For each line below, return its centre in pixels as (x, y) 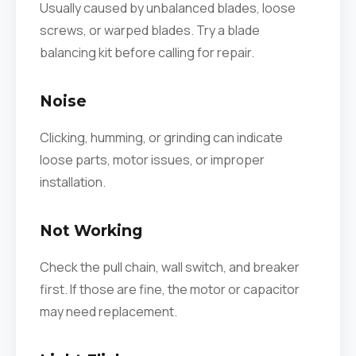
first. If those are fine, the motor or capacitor (170, 289)
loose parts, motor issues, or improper (152, 160)
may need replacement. (108, 311)
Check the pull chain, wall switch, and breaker (170, 267)
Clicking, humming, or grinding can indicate (161, 137)
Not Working (91, 230)
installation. (73, 182)
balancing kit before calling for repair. (147, 52)
